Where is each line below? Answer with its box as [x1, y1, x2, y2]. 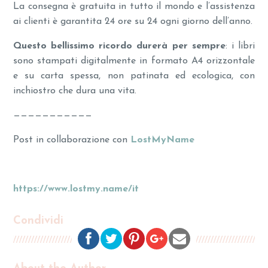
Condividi [13, 215, 64, 227]
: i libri [225, 41, 255, 51]
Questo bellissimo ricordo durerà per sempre [13, 41, 226, 51]
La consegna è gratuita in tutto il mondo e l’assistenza [13, 2, 255, 12]
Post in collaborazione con [13, 135, 131, 145]
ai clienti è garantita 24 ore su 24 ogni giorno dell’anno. [13, 17, 253, 27]
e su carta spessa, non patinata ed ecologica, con [13, 71, 255, 81]
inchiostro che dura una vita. [13, 86, 137, 96]
